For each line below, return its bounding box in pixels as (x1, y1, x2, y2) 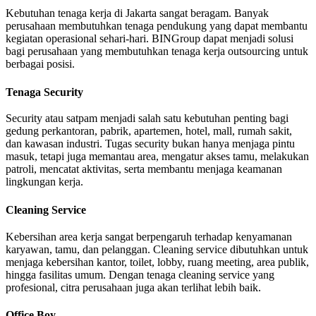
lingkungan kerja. (6, 176, 83, 188)
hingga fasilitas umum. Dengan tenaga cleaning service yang (6, 268, 274, 281)
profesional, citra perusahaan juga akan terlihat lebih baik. (6, 281, 261, 293)
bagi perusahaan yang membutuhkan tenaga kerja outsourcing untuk (6, 44, 308, 57)
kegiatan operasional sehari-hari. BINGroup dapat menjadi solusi (6, 32, 293, 44)
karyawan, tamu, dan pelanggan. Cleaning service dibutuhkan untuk (6, 243, 308, 255)
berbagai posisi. (6, 57, 75, 70)
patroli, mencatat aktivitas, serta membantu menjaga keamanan (6, 163, 282, 176)
